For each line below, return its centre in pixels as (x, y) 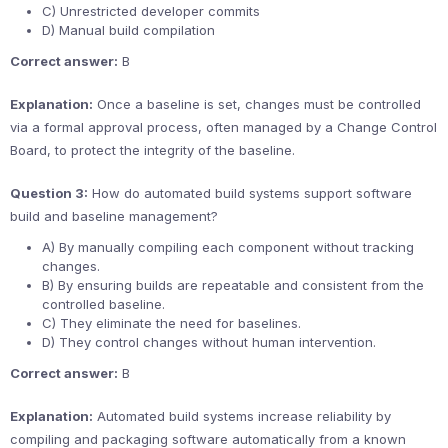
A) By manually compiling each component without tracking (228, 247)
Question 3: (49, 193)
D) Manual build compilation (128, 30)
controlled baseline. (103, 304)
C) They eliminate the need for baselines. (171, 323)
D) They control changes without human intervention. (209, 342)
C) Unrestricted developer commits (151, 11)
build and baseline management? (114, 216)
